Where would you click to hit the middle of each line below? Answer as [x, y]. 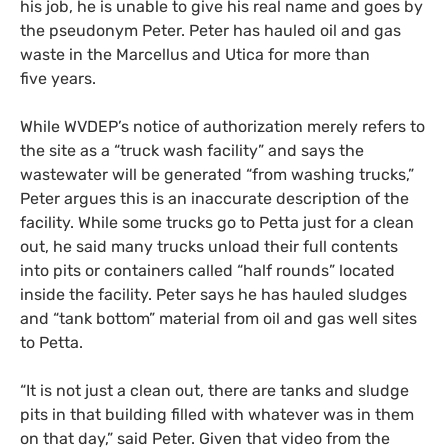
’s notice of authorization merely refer [258, 126]
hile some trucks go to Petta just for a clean [252, 222]
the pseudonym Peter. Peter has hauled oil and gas [210, 30]
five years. [58, 78]
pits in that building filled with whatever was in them [217, 414]
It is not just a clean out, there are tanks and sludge [217, 390]
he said [82, 246]
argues [90, 198]
